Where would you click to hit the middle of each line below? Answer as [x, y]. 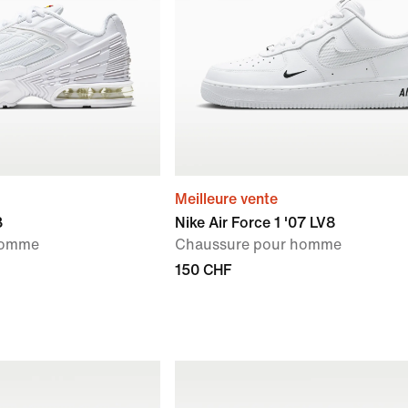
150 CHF [203, 270]
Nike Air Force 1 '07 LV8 [255, 223]
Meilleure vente [226, 199]
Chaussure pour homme [258, 245]
